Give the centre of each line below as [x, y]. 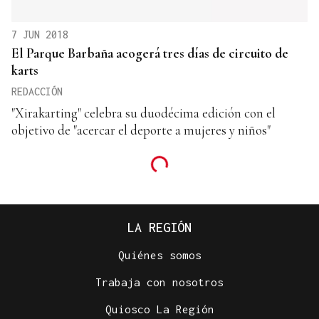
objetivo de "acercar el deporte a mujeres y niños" [141, 130]
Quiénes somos [159, 255]
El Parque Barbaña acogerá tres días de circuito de [150, 53]
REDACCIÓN [37, 91]
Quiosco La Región [159, 309]
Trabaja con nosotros [159, 282]
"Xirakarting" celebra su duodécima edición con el [143, 113]
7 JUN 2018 [40, 34]
